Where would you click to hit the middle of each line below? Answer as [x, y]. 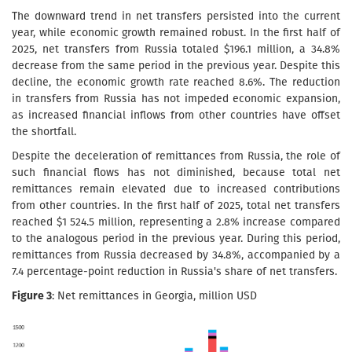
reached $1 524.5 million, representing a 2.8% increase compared [176, 222]
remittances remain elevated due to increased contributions [176, 189]
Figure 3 [32, 295]
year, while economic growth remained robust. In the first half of [176, 32]
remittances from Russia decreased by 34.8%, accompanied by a [176, 255]
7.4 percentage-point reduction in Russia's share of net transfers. [174, 271]
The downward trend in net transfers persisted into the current [176, 16]
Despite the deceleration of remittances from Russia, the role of [176, 156]
